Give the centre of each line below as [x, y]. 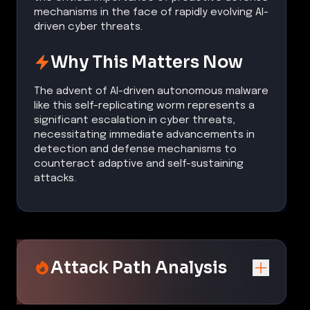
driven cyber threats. [88, 27]
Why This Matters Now [147, 62]
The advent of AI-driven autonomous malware [151, 91]
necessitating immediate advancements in [144, 135]
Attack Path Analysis [139, 267]
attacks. [55, 178]
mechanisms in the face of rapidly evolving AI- [151, 12]
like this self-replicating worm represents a [144, 106]
